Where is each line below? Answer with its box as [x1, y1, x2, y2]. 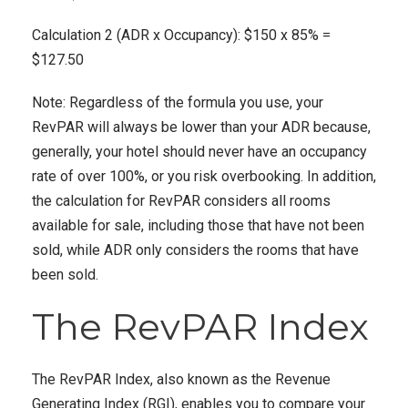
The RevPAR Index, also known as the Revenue [32, 371, 331, 388]
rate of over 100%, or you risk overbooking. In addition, [32, 168, 376, 185]
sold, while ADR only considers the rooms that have [32, 241, 359, 259]
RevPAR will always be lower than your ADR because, [32, 118, 371, 136]
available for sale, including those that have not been [32, 217, 364, 234]
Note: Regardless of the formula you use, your [32, 94, 323, 111]
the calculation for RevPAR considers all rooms [32, 192, 331, 209]
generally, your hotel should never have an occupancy [32, 143, 367, 160]
